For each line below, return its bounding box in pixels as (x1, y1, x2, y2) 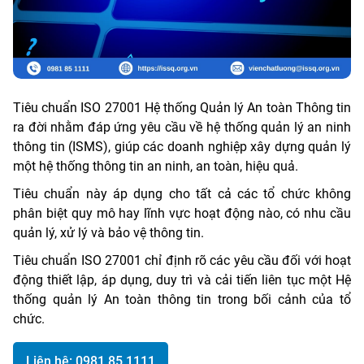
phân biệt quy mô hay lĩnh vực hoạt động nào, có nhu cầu (13, 205, 351, 221)
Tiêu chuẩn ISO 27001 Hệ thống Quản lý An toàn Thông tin (13, 99, 351, 115)
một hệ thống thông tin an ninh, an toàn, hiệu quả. (13, 158, 298, 174)
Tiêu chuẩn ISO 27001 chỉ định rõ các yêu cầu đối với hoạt (13, 252, 351, 268)
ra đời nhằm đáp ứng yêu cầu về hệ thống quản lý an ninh (13, 119, 351, 135)
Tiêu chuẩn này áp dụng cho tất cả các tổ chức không (13, 185, 351, 201)
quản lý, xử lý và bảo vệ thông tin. (13, 224, 204, 240)
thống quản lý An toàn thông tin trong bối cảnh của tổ (13, 291, 351, 307)
